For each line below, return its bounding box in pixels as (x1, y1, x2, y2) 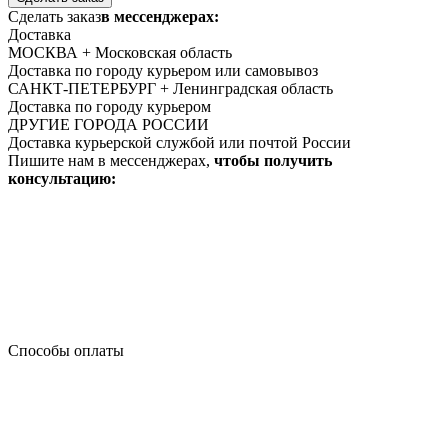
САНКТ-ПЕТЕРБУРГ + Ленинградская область (8, 79, 333, 97)
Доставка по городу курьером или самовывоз (8, 61, 318, 79)
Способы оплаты (8, 341, 124, 359)
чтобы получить (214, 151, 332, 169)
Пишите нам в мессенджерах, (8, 151, 214, 169)
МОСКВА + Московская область (8, 43, 232, 61)
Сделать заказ (8, 7, 101, 25)
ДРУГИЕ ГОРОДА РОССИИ (8, 115, 209, 133)
